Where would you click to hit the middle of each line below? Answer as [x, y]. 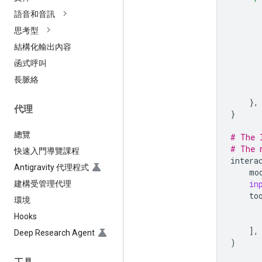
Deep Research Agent [54, 232]
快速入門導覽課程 [47, 151]
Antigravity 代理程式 [51, 167]
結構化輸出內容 [43, 47]
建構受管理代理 [43, 183]
